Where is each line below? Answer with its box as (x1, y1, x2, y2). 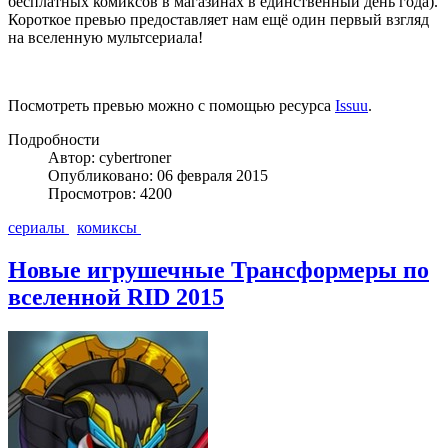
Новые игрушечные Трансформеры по (8, 257, 429, 284)
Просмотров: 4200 (48, 185, 172, 203)
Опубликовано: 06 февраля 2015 (48, 167, 268, 185)
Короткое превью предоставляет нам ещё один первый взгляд (8, 11, 429, 29)
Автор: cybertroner (48, 149, 171, 167)
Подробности (8, 131, 100, 149)
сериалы (8, 219, 69, 237)
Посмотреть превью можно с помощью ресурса (8, 97, 335, 115)
